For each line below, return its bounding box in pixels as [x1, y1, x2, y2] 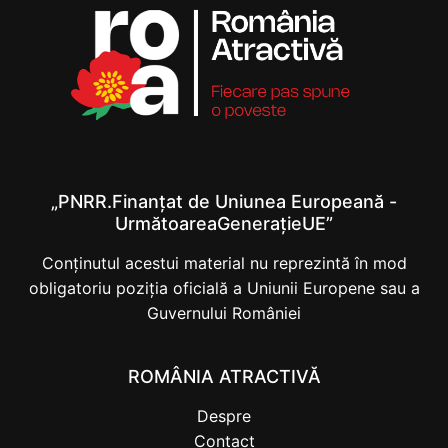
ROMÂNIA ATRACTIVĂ [127, 365, 321, 387]
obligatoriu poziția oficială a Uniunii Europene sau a [28, 277, 420, 298]
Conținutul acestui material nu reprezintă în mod [41, 252, 407, 273]
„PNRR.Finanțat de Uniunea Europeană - [51, 190, 397, 212]
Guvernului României [147, 302, 301, 323]
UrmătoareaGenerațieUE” [115, 212, 333, 234]
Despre [197, 405, 251, 426]
